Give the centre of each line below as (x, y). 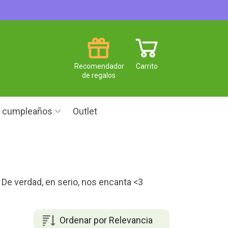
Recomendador (99, 66)
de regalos (98, 75)
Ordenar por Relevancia (106, 220)
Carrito (147, 66)
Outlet (85, 111)
